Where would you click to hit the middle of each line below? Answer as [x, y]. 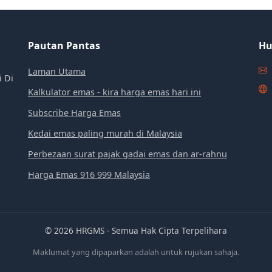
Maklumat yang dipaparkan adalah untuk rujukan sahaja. [136, 252]
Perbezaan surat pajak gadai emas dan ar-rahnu [127, 154]
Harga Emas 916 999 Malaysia [89, 175]
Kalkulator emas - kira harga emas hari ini [114, 92]
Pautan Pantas [64, 46]
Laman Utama [57, 72]
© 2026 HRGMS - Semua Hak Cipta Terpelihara [136, 231]
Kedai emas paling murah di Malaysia [105, 134]
